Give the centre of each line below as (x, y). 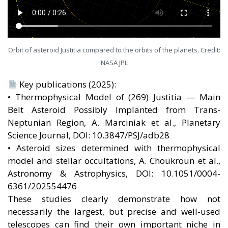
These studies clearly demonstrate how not (114, 198)
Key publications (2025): (67, 84)
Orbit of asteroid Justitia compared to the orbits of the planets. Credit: (114, 50)
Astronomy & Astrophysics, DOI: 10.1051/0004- (114, 173)
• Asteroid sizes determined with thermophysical (114, 148)
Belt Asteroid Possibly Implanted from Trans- (114, 109)
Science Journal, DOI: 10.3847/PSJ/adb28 (89, 135)
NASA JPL (114, 62)
